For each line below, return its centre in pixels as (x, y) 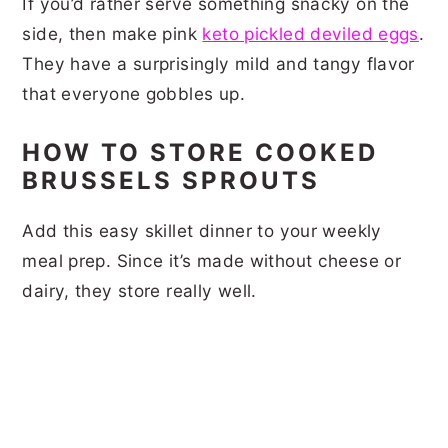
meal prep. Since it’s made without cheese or (212, 260)
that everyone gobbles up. (136, 93)
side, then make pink (112, 33)
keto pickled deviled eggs (310, 33)
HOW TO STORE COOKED (200, 152)
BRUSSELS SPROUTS (171, 180)
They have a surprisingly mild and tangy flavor (218, 63)
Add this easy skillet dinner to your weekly (202, 230)
